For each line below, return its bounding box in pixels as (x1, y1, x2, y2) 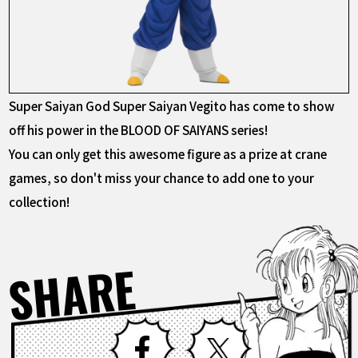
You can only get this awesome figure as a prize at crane (9, 145, 328, 163)
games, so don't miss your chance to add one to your (9, 169, 315, 187)
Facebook (176, 315, 237, 335)
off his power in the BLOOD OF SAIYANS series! (9, 121, 268, 139)
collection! (9, 193, 70, 211)
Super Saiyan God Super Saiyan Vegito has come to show (9, 97, 336, 115)
